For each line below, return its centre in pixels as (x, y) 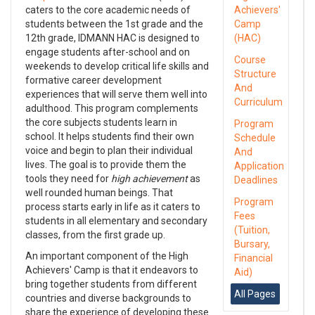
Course (250, 60)
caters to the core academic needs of (108, 10)
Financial (254, 258)
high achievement (149, 179)
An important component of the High (107, 256)
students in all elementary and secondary (116, 221)
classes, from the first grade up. (95, 235)
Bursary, (252, 244)
